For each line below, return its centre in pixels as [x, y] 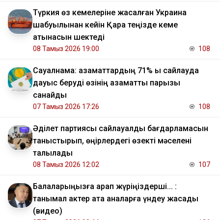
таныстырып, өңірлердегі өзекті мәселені [112, 140]
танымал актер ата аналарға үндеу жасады [116, 198]
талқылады [53, 153]
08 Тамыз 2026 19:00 [66, 48]
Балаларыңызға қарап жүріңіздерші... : [105, 186]
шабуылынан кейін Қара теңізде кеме [105, 25]
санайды [50, 95]
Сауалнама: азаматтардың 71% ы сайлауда [116, 70]
